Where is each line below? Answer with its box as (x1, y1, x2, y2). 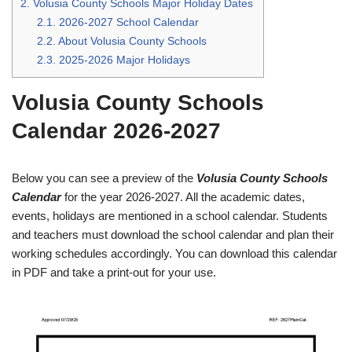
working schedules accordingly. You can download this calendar (12, 247, 337, 261)
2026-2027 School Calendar (56, 16, 200, 29)
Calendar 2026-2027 (12, 119, 221, 144)
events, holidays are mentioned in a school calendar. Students (12, 209, 328, 223)
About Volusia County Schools (56, 35, 207, 48)
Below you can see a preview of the (12, 171, 196, 185)
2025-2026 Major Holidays (56, 53, 191, 67)
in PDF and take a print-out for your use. (12, 266, 216, 280)
